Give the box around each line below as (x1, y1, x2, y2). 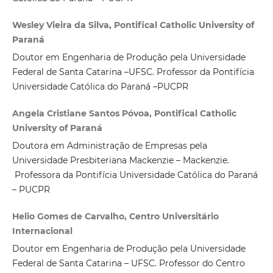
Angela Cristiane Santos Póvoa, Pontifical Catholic (12, 108, 236, 119)
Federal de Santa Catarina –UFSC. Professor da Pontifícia (12, 66, 254, 78)
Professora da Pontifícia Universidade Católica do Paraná (12, 169, 258, 181)
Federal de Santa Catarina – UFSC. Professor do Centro (12, 258, 245, 269)
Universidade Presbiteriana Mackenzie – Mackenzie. (12, 155, 229, 166)
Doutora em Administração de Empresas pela (12, 140, 207, 152)
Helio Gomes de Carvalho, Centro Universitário (12, 211, 219, 222)
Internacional (12, 225, 73, 237)
